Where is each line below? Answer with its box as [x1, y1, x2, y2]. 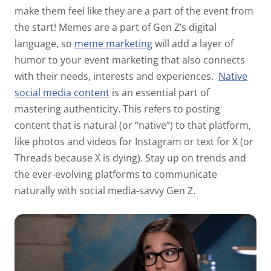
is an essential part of [112, 85, 209, 99]
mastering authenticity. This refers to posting [15, 102, 220, 116]
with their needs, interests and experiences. [15, 69, 216, 83]
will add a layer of [155, 36, 233, 50]
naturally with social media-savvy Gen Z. [15, 183, 195, 197]
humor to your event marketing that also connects [15, 53, 245, 67]
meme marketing [74, 36, 152, 50]
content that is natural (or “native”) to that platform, [15, 118, 251, 132]
